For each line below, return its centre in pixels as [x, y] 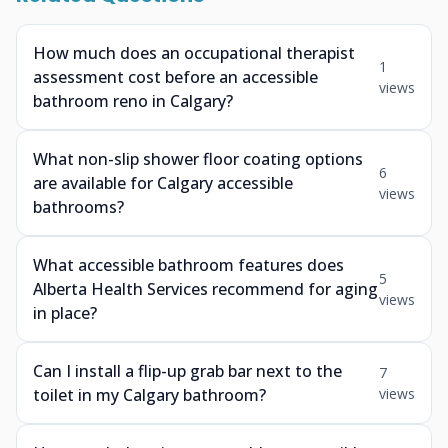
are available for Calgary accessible [163, 183]
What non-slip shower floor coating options [198, 159]
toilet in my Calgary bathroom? [149, 395]
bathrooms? [78, 207]
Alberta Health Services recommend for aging [205, 289]
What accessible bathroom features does [188, 265]
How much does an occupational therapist [194, 53]
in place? [65, 313]
